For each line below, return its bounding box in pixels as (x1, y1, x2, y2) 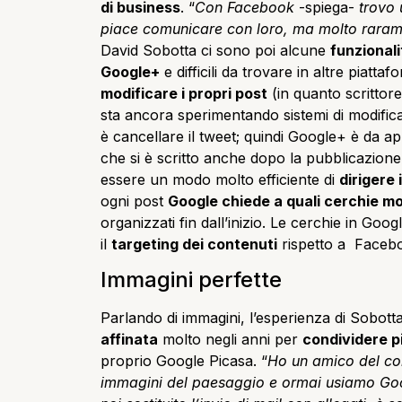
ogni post (100, 191, 168, 210)
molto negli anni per (158, 329, 302, 348)
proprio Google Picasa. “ (100, 351, 267, 370)
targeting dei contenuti (111, 234, 277, 253)
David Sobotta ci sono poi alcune (100, 40, 330, 59)
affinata (100, 329, 158, 348)
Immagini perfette (100, 266, 282, 293)
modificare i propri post (100, 83, 267, 102)
